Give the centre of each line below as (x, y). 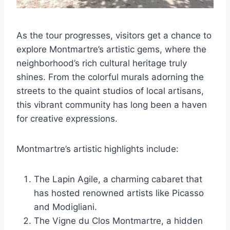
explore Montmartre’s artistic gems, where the (111, 49)
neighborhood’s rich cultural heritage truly (102, 63)
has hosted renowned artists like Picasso (119, 193)
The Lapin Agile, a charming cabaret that (118, 179)
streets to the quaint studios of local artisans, (110, 91)
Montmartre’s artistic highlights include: (98, 149)
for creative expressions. (67, 118)
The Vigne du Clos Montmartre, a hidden (118, 221)
